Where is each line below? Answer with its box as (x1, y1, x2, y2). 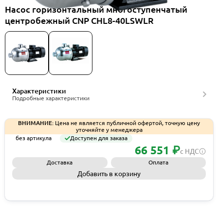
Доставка (47, 159, 73, 165)
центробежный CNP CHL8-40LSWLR (5, 16, 154, 25)
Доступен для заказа (70, 135, 127, 142)
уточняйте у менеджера (75, 126, 143, 133)
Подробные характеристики (12, 95, 90, 101)
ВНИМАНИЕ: (18, 119, 54, 126)
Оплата (148, 159, 168, 165)
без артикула (16, 135, 52, 142)
